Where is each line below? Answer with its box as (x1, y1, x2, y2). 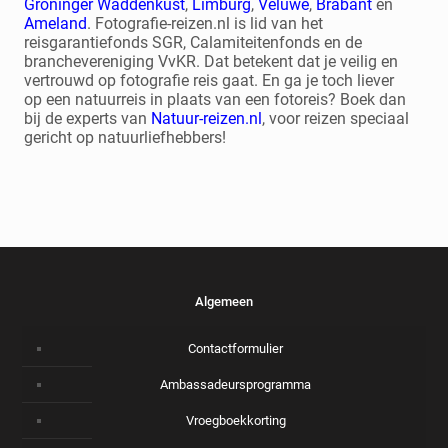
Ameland (24, 14, 88, 33)
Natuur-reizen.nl (151, 109, 263, 128)
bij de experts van (24, 109, 152, 128)
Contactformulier (188, 341, 283, 356)
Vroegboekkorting (185, 413, 286, 428)
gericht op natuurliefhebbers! (24, 128, 227, 147)
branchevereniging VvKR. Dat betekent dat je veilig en (24, 52, 399, 71)
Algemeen (195, 294, 253, 309)
